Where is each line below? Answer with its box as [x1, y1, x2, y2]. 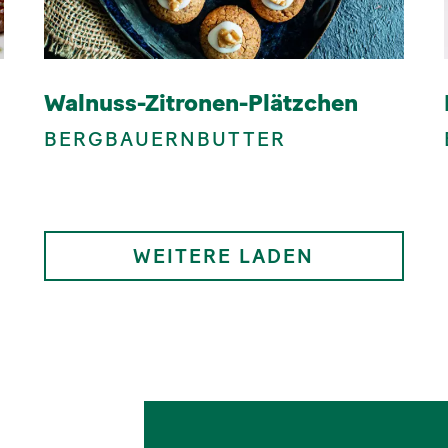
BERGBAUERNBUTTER [43, 127, 286, 152]
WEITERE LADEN [133, 244, 315, 269]
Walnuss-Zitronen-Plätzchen [43, 88, 358, 118]
